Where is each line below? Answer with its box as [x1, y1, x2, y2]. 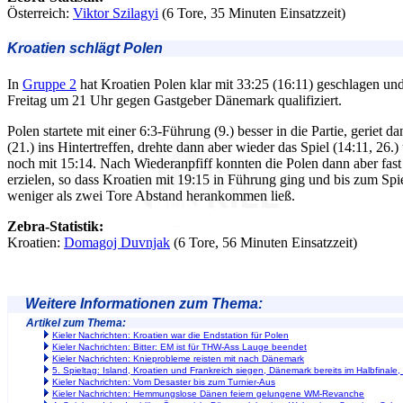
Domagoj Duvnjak [64, 234, 170, 250]
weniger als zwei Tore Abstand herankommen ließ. [7, 187, 295, 203]
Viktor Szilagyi [73, 5, 158, 22]
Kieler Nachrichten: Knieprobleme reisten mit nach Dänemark [52, 353, 304, 363]
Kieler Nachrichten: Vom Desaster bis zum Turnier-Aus [52, 376, 275, 387]
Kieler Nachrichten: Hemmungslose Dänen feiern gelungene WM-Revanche [52, 388, 364, 399]
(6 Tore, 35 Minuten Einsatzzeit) [158, 5, 345, 22]
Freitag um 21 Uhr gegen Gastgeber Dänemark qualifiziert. [7, 92, 342, 108]
